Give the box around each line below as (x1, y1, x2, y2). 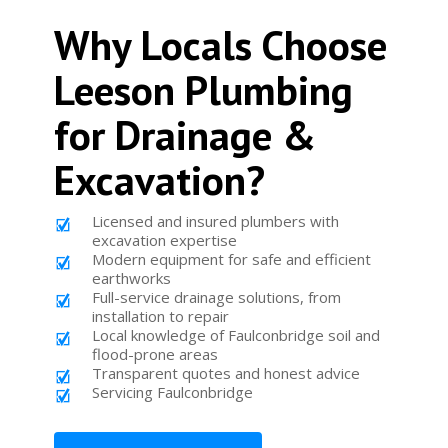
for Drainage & (53, 108, 316, 162)
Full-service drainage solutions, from (91, 287, 341, 308)
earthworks (91, 268, 171, 289)
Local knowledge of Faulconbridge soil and (91, 325, 380, 346)
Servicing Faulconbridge (91, 382, 253, 403)
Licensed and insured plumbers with (91, 211, 339, 232)
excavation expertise (91, 230, 237, 251)
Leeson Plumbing (53, 63, 353, 117)
